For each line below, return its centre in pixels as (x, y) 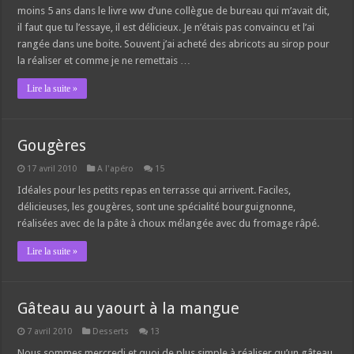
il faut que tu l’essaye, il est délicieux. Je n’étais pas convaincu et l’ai (166, 28)
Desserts (111, 332)
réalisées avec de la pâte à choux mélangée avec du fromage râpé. (169, 224)
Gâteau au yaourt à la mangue (129, 309)
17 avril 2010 (52, 169)
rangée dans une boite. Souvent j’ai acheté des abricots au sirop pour (174, 44)
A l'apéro (116, 169)
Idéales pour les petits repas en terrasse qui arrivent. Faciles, (154, 190)
